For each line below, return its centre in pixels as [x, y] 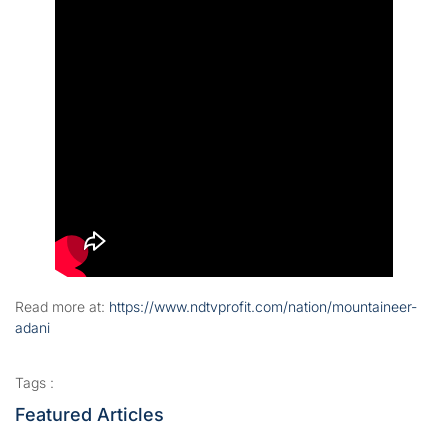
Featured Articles [89, 415]
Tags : [34, 383]
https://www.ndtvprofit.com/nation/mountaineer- [263, 306]
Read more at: [62, 306]
